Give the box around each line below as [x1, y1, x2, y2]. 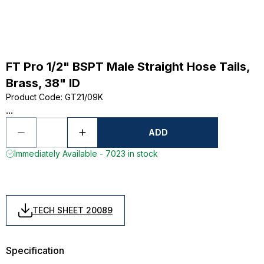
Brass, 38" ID [6, 76, 80, 90]
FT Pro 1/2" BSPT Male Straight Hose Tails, [6, 60, 250, 74]
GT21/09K [65, 92, 103, 102]
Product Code [6, 92, 61, 102]
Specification [6, 245, 64, 256]
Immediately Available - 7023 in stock [14, 148, 158, 159]
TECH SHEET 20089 [32, 205, 113, 215]
